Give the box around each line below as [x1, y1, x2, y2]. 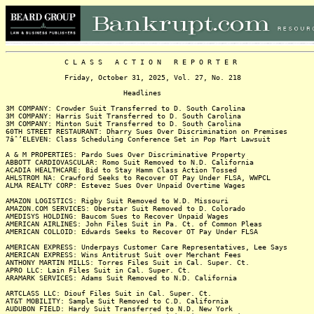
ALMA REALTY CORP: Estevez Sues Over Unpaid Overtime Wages [6, 182, 245, 189]
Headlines [6, 89, 161, 97]
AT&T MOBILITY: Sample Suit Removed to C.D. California [6, 297, 228, 305]
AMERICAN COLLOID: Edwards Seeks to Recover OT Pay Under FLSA [6, 228, 258, 235]
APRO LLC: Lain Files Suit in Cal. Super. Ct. [6, 266, 191, 274]
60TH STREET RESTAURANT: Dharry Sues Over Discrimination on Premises [6, 128, 287, 135]
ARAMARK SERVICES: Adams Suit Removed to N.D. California [6, 274, 237, 282]
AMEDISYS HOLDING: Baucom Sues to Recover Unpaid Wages [6, 212, 228, 220]
